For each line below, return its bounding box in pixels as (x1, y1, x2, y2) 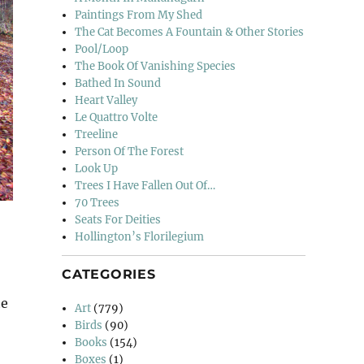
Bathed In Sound (75, 76, 162, 90)
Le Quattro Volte (75, 110, 158, 124)
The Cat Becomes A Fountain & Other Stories (75, 24, 305, 39)
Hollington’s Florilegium (75, 229, 205, 244)
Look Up (75, 161, 119, 175)
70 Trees (75, 195, 120, 210)
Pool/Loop (75, 41, 129, 56)
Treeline (75, 127, 119, 141)
